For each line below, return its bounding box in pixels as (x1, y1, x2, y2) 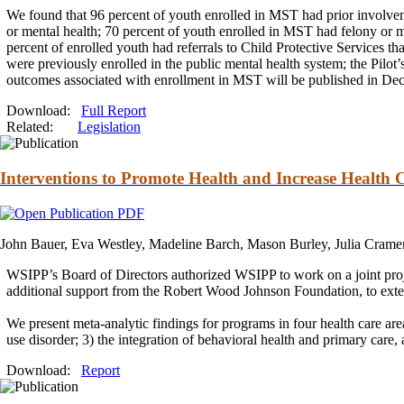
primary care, (319, 331, 401, 347)
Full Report (81, 103, 146, 119)
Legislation (78, 119, 141, 135)
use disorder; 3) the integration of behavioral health (6, 331, 298, 347)
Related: (6, 119, 53, 135)
